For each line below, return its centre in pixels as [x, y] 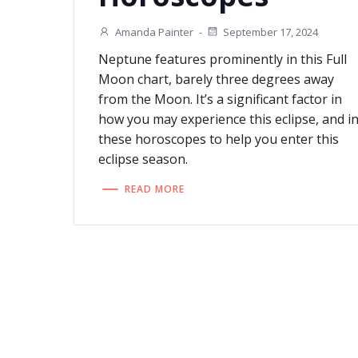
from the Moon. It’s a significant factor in [221, 99]
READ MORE [155, 189]
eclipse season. [143, 159]
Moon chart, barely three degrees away [217, 80]
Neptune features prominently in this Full [223, 60]
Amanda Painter [155, 32]
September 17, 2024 [271, 32]
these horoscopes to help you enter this [219, 139]
